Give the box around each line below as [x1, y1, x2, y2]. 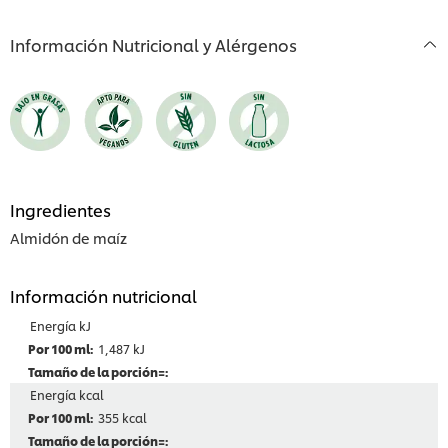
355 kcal [98, 409, 147, 427]
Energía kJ [30, 317, 91, 335]
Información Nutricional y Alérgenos [10, 33, 297, 57]
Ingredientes [10, 198, 111, 222]
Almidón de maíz [10, 228, 127, 248]
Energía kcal [30, 386, 104, 404]
